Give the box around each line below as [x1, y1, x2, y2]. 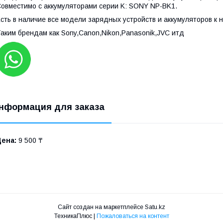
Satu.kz [145, 204, 165, 211]
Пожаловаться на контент [96, 213, 169, 220]
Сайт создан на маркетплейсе [58, 204, 145, 211]
